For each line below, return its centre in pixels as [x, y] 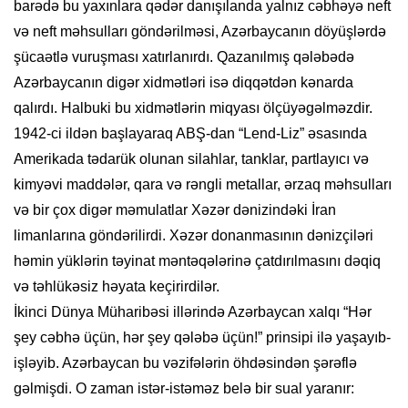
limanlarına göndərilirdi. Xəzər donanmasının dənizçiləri [194, 236]
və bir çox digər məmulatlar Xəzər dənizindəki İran [175, 210]
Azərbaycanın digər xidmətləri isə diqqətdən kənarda [184, 83]
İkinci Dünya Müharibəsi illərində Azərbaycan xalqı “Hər [193, 312]
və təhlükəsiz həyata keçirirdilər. [117, 287]
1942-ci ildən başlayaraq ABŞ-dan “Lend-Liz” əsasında [190, 134]
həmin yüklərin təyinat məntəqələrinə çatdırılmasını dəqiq [197, 261]
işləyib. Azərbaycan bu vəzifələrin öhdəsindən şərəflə [185, 363]
